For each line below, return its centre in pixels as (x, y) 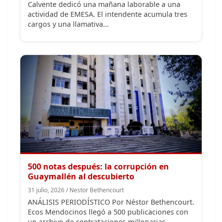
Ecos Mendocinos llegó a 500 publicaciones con (108, 181)
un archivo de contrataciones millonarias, (98, 191)
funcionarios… (52, 201)
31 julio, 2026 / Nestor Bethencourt (76, 159)
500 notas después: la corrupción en (98, 136)
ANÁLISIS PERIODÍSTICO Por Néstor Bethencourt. (111, 171)
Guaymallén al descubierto (81, 145)
